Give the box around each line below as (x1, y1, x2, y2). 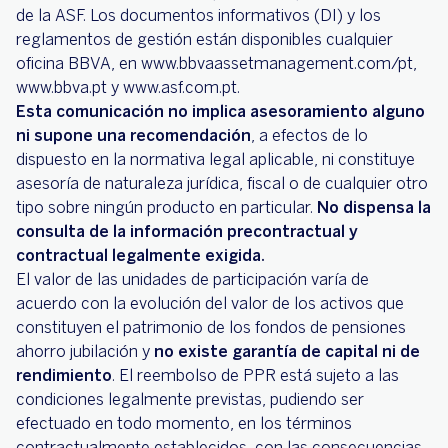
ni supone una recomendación (16, 126, 251, 146)
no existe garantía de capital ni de (154, 342, 420, 362)
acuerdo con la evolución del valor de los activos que (16, 294, 404, 314)
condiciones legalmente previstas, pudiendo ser (16, 390, 364, 410)
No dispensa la (317, 198, 431, 218)
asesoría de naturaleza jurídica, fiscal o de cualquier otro (16, 174, 428, 194)
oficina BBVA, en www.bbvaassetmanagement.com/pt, (16, 54, 417, 74)
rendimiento (16, 366, 112, 386)
